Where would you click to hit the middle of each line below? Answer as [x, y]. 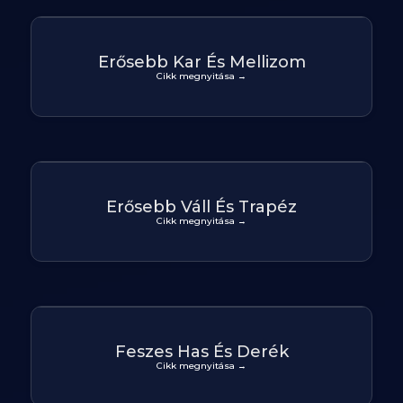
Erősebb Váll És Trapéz [201, 206]
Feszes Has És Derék [201, 351]
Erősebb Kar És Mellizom [201, 62]
